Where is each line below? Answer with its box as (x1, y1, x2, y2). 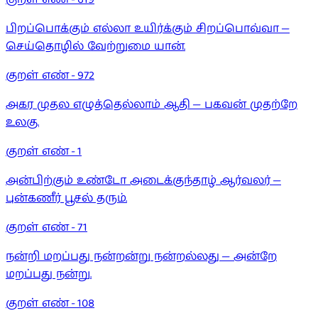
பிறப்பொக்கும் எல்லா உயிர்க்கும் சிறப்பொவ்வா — (6, 20, 290, 38)
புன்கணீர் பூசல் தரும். (6, 190, 127, 208)
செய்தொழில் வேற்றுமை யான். (6, 38, 185, 56)
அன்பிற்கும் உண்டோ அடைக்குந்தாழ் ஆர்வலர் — (6, 172, 281, 190)
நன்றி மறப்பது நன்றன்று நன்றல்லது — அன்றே (6, 248, 277, 266)
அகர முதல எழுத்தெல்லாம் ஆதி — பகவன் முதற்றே (6, 96, 297, 114)
